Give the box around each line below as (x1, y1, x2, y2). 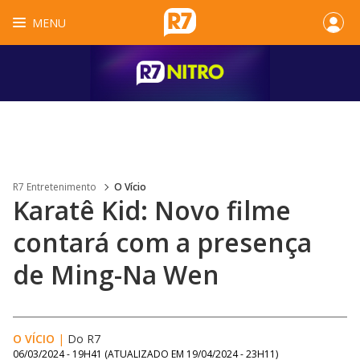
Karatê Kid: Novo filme (13, 193, 291, 227)
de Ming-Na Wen (13, 257, 219, 292)
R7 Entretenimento (13, 180, 96, 194)
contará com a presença (13, 225, 312, 260)
